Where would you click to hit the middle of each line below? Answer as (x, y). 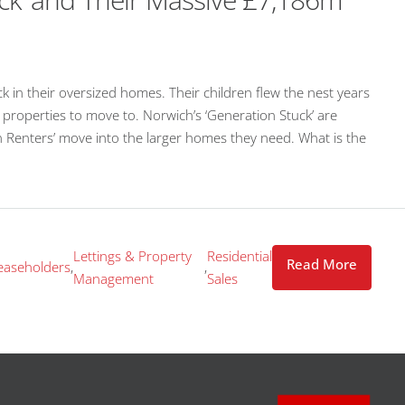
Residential (240, 255)
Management (114, 278)
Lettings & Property (133, 255)
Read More (322, 264)
